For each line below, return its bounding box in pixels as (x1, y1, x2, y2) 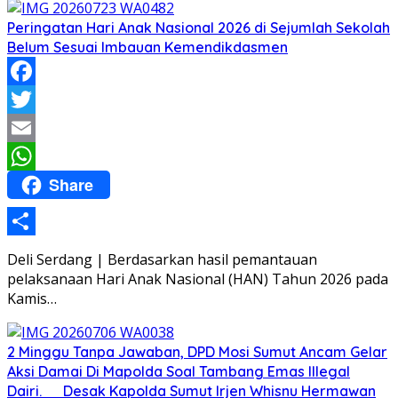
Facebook (7, 90, 71, 109)
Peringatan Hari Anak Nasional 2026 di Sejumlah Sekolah (7, 19, 390, 36)
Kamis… (7, 288, 57, 308)
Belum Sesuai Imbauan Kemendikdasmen (7, 38, 288, 56)
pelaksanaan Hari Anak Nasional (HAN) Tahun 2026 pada (7, 268, 388, 289)
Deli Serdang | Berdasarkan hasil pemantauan (7, 249, 317, 269)
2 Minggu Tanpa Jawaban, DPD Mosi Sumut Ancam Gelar (7, 342, 387, 361)
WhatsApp (7, 175, 76, 195)
